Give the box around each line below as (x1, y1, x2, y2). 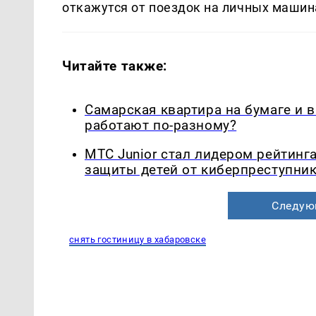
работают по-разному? (85, 118, 237, 134)
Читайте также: (62, 58, 168, 75)
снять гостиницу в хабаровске (69, 234, 206, 245)
